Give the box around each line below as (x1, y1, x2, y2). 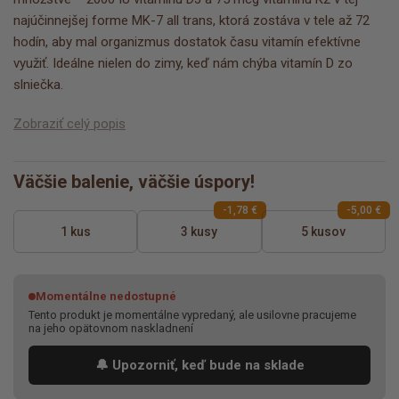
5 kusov (301, 224, 346, 240)
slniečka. (13, 77, 63, 94)
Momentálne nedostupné (36, 289, 176, 304)
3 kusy (181, 224, 218, 240)
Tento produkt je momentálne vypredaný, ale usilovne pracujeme (28, 308, 356, 322)
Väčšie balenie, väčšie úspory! (13, 171, 255, 193)
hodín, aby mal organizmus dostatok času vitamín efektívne (13, 34, 361, 51)
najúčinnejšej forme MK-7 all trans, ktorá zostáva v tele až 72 (13, 12, 370, 29)
